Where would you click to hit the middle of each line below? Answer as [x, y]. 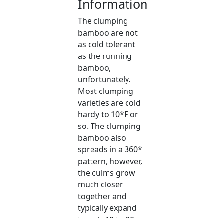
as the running [105, 56]
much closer [101, 185]
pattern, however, [110, 161]
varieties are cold [109, 103]
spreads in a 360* [110, 150]
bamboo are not [108, 33]
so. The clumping [109, 126]
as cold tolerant [107, 45]
